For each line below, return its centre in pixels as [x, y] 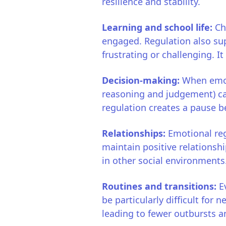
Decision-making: [142, 80]
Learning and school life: [158, 27]
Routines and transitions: [160, 186]
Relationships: [135, 133]
